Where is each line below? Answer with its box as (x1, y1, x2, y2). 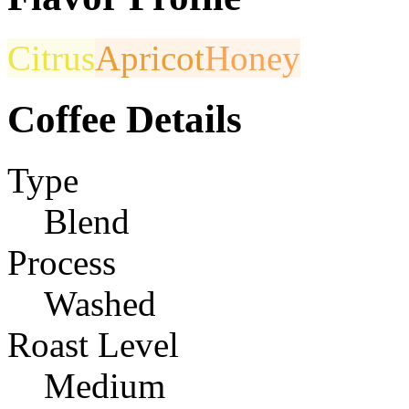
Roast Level (7, 324, 179, 364)
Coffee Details (7, 97, 242, 141)
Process (7, 242, 116, 282)
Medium (44, 365, 165, 405)
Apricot (95, 37, 204, 78)
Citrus (7, 37, 95, 78)
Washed (44, 283, 156, 323)
